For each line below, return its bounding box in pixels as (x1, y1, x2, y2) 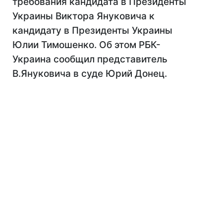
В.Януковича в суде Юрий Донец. (12, 68, 167, 79)
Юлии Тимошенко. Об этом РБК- (12, 39, 161, 51)
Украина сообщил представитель (12, 54, 167, 65)
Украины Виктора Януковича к (12, 10, 155, 22)
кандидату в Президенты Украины (12, 25, 172, 36)
